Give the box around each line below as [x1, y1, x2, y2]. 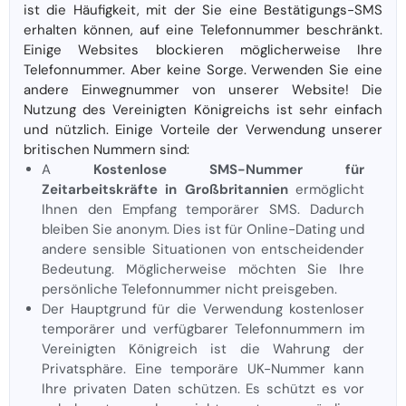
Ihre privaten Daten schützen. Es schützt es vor [42, 380, 364, 399]
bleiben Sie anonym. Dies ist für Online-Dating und [42, 220, 364, 239]
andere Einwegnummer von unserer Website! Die [24, 81, 382, 100]
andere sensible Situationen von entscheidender [42, 240, 364, 259]
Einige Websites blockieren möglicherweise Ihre [24, 41, 382, 60]
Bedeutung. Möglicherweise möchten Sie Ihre [42, 260, 364, 279]
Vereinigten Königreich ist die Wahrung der [42, 340, 364, 359]
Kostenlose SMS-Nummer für [93, 160, 364, 179]
